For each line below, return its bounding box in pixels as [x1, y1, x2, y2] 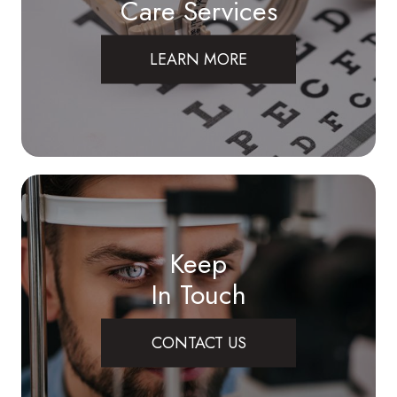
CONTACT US [151, 331, 246, 354]
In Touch [151, 275, 246, 314]
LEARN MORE [150, 47, 247, 71]
